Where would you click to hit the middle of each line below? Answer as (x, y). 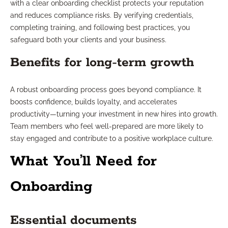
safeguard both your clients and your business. (88, 40)
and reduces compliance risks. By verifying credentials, (102, 16)
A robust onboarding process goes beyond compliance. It (106, 90)
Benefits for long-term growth (102, 63)
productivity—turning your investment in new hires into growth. (114, 114)
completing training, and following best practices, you (100, 28)
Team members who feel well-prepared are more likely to (107, 126)
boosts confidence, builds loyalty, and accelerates (94, 102)
